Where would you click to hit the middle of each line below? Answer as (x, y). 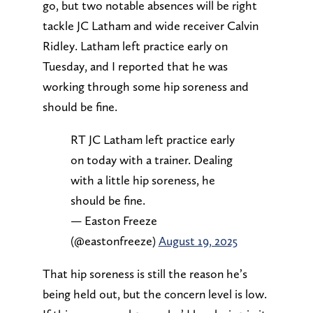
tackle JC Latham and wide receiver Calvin (150, 25)
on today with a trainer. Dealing (151, 159)
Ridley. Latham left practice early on (135, 45)
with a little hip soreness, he (143, 180)
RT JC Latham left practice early (152, 139)
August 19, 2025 (198, 240)
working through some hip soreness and (145, 86)
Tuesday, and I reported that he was (135, 66)
